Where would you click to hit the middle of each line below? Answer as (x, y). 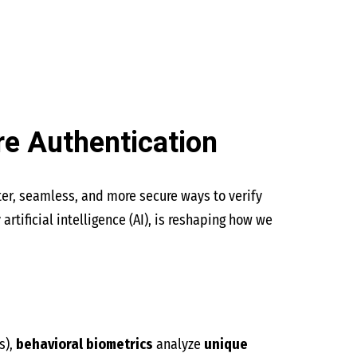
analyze (178, 344)
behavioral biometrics (84, 344)
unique (226, 344)
